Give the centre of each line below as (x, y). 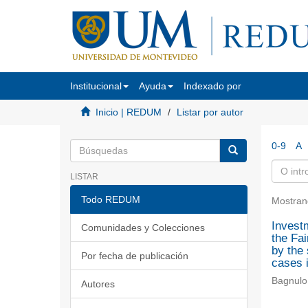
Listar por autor (210, 112)
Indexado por (212, 86)
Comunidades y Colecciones (143, 228)
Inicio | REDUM (129, 112)
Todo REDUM (111, 199)
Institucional (96, 86)
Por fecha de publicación (135, 256)
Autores (98, 284)
